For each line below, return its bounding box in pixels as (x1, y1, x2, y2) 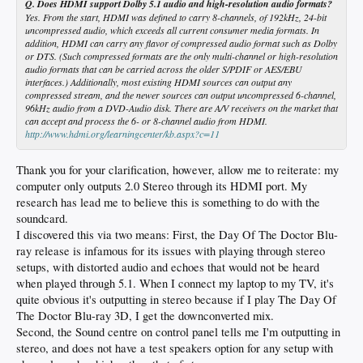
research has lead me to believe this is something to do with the (16, 194, 320, 210)
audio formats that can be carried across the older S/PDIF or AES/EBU (25, 62, 302, 75)
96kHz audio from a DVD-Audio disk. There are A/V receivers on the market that (25, 100, 338, 114)
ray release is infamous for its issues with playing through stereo (16, 242, 325, 258)
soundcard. (16, 210, 68, 226)
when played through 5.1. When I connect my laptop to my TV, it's (16, 275, 334, 291)
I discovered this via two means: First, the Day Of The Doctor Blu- (16, 226, 338, 242)
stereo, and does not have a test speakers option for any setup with (16, 340, 333, 356)
